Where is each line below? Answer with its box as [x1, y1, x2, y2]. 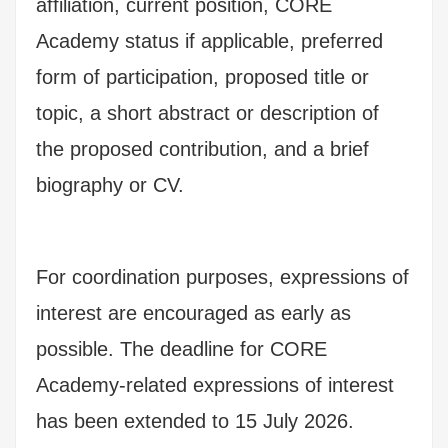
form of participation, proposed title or [36, 65, 369, 88]
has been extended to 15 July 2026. [36, 409, 354, 432]
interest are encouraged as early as [36, 301, 351, 324]
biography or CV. [36, 173, 184, 196]
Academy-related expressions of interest [36, 373, 394, 396]
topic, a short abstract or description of [36, 101, 379, 124]
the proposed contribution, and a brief [36, 137, 369, 160]
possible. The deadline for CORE [36, 337, 327, 360]
